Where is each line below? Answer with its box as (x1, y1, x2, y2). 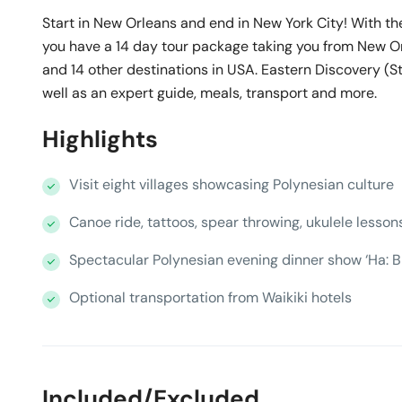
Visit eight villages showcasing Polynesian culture (69, 175, 394, 194)
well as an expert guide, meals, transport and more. (42, 83, 377, 102)
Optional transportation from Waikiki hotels (69, 288, 352, 307)
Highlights (42, 124, 158, 154)
